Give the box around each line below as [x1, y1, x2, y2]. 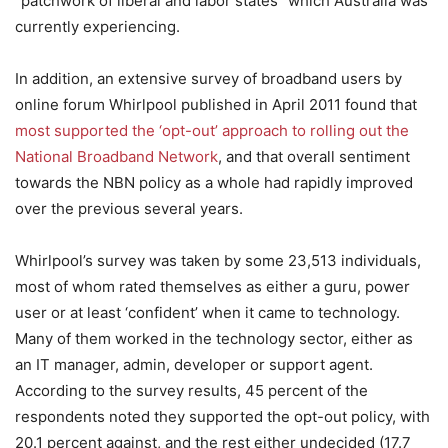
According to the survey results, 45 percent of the [15, 381, 368, 400]
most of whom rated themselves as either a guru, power [15, 277, 410, 296]
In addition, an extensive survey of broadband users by [15, 69, 402, 88]
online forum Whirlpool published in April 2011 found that [15, 95, 417, 114]
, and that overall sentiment [218, 147, 410, 166]
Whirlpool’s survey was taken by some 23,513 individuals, [15, 251, 421, 270]
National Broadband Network [15, 147, 218, 166]
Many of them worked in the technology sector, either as [15, 329, 413, 348]
